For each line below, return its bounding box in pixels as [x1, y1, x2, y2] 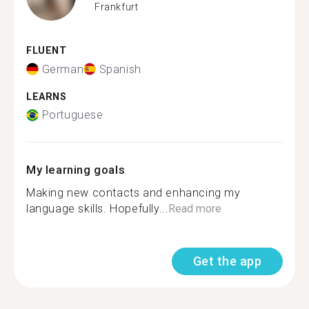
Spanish [99, 62, 141, 76]
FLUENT [26, 45, 67, 57]
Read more [168, 202, 222, 215]
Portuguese [41, 108, 103, 121]
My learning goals [26, 163, 126, 177]
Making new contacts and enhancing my [26, 186, 241, 199]
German [41, 62, 84, 76]
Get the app [192, 254, 261, 268]
